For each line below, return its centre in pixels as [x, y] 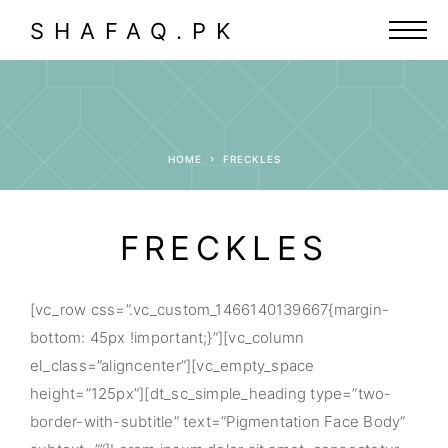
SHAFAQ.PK [135, 31]
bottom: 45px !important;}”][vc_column [167, 337]
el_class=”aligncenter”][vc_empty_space [172, 365]
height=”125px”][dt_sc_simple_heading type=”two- [211, 393]
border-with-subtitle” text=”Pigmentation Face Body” [218, 421]
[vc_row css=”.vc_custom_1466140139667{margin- [210, 309]
